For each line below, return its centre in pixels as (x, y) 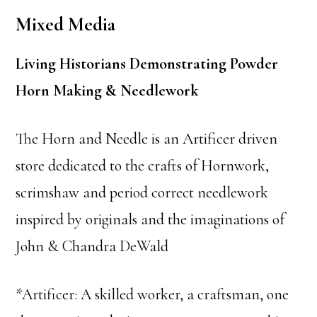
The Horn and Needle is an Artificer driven (147, 139)
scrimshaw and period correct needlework (142, 192)
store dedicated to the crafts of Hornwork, (143, 166)
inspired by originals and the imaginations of (150, 219)
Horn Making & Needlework (107, 91)
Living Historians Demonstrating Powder (147, 64)
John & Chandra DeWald (92, 246)
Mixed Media (66, 24)
